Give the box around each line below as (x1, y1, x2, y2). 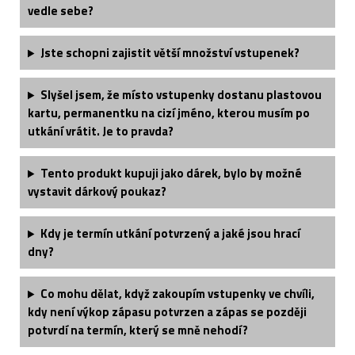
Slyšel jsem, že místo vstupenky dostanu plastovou (40, 86, 322, 105)
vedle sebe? (28, 2, 94, 21)
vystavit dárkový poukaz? (28, 182, 166, 201)
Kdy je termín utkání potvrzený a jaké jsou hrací (40, 224, 300, 243)
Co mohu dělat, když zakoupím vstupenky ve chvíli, (40, 284, 315, 303)
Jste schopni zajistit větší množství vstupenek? (40, 44, 300, 63)
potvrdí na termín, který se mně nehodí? (28, 321, 248, 340)
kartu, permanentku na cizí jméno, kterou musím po (28, 104, 310, 123)
